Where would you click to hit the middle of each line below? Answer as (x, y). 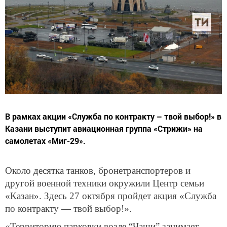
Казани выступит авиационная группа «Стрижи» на (104, 128)
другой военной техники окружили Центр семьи (105, 183)
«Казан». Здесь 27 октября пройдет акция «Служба (111, 196)
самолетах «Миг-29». (45, 140)
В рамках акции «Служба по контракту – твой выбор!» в (113, 116)
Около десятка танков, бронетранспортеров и (98, 170)
